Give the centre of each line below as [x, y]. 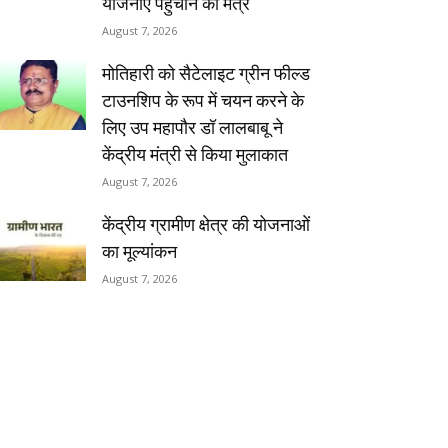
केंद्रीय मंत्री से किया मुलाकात [195, 154]
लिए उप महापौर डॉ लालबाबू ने [192, 127]
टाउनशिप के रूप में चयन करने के [203, 100]
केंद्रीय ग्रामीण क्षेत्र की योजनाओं [206, 224]
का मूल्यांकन [139, 251]
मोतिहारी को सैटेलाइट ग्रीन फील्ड [206, 73]
